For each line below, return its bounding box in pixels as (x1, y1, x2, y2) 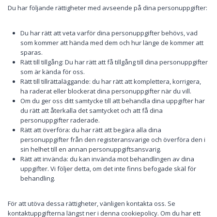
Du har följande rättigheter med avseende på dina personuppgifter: (8, 3, 207, 12)
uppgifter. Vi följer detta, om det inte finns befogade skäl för (20, 164, 196, 173)
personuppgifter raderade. (20, 116, 100, 124)
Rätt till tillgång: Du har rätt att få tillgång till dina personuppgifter (20, 58, 208, 66)
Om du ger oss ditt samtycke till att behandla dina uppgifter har (20, 96, 205, 105)
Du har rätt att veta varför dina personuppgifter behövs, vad (20, 29, 198, 37)
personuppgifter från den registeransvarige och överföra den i (20, 135, 205, 144)
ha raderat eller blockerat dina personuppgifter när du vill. (20, 87, 191, 95)
